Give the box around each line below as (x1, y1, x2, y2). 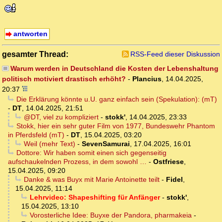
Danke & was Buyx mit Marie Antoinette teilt (23, 175, 160, 184)
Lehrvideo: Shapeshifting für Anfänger (29, 193, 160, 202)
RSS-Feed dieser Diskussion (130, 50, 220, 58)
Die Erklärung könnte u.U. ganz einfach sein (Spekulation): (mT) (16, 95, 217, 104)
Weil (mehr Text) (23, 140, 75, 148)
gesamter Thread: (2, 50, 68, 59)
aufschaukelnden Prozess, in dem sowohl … (8, 158, 147, 166)
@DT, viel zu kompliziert (23, 113, 99, 121)
